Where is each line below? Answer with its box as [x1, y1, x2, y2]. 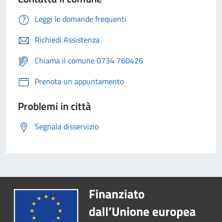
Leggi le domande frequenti [35, 13, 126, 25]
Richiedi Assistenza [35, 34, 100, 46]
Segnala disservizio [35, 120, 99, 133]
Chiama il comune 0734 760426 [35, 55, 143, 67]
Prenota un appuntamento [35, 75, 124, 88]
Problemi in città [18, 98, 91, 114]
